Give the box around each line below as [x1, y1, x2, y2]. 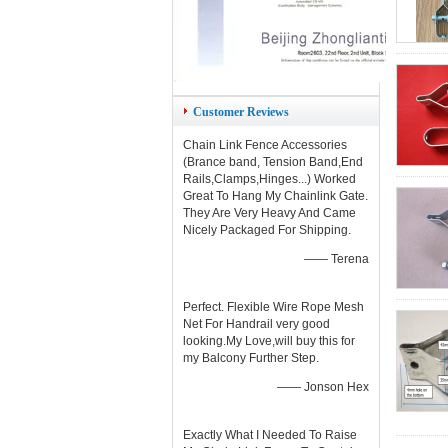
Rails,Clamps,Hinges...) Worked [183, 172, 356, 186]
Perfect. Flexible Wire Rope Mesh [183, 300, 364, 314]
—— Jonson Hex [277, 380, 369, 394]
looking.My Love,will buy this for [183, 334, 355, 348]
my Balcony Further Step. [183, 351, 319, 365]
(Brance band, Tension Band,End [183, 155, 363, 169]
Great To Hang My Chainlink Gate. [183, 189, 368, 203]
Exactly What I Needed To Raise [183, 428, 357, 442]
